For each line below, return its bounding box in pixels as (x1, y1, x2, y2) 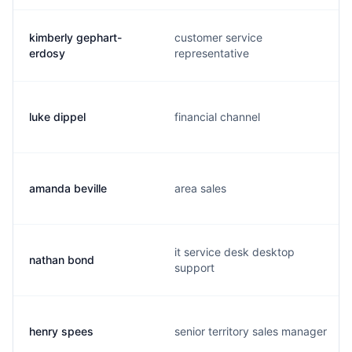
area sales (174, 181, 226, 195)
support (174, 261, 214, 274)
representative (174, 46, 249, 60)
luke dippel (29, 110, 86, 123)
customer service (174, 31, 262, 44)
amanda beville (29, 181, 107, 195)
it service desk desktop (174, 245, 295, 258)
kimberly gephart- (29, 31, 122, 44)
